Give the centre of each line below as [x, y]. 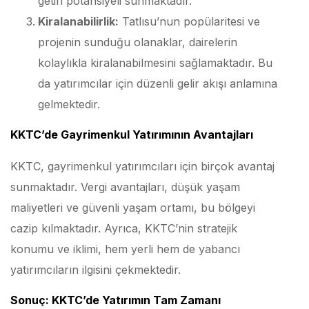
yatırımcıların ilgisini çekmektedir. [96, 269]
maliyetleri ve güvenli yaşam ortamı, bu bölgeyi [133, 207]
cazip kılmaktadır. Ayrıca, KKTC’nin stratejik [124, 228]
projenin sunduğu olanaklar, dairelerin [138, 42]
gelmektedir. [69, 104]
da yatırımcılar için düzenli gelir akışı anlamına [158, 84]
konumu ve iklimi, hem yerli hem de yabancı [125, 249]
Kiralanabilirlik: [78, 22]
